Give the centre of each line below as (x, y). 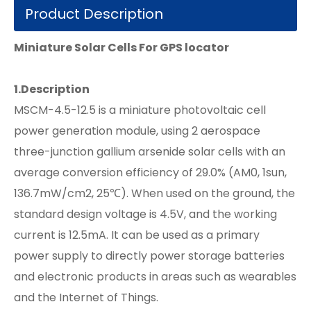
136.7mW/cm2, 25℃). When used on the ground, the (154, 193)
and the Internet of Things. (86, 297)
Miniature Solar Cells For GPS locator (121, 48)
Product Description (94, 14)
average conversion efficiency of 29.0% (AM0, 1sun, (150, 173)
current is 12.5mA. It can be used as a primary (137, 235)
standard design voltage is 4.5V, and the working (145, 214)
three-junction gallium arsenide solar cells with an (150, 152)
